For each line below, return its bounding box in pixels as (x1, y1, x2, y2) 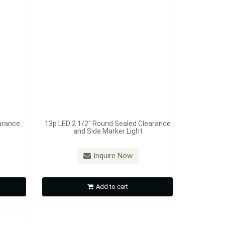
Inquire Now (93, 151, 133, 160)
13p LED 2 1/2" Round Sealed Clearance (45, 120, 171, 128)
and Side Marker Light (73, 127, 143, 135)
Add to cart (95, 183, 128, 190)
